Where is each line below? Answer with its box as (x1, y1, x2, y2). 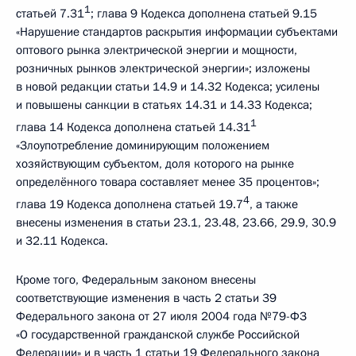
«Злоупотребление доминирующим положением (16, 137, 269, 153)
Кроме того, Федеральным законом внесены (16, 272, 256, 288)
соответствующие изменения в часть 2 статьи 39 (16, 290, 277, 306)
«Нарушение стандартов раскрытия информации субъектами (16, 24, 338, 40)
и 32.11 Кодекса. (16, 233, 108, 249)
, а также (250, 196, 298, 212)
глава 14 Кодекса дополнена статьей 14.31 (16, 119, 250, 135)
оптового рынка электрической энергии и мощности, (16, 42, 297, 58)
